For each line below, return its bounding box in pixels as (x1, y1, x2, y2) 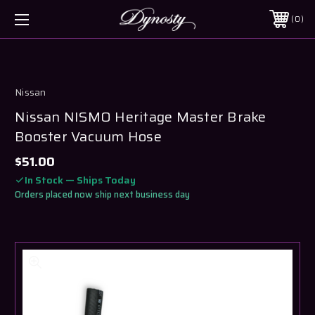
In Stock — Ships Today (25, 172, 136, 188)
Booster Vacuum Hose (15, 124, 162, 148)
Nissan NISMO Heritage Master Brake (15, 105, 266, 128)
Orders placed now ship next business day (15, 186, 190, 202)
